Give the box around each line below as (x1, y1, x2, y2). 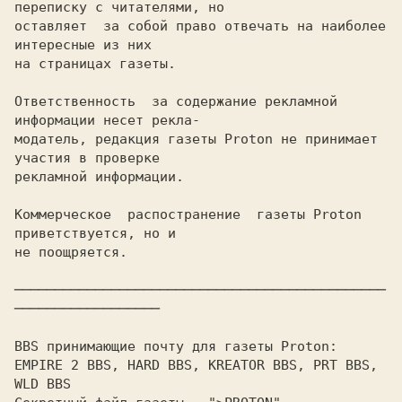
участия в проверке (14, 150, 160, 166)
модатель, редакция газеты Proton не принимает (14, 131, 378, 147)
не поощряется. (14, 244, 127, 260)
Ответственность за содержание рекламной (14, 93, 337, 109)
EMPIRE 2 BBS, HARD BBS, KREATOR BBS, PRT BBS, (14, 357, 378, 373)
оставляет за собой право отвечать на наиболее (14, 18, 386, 34)
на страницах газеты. (14, 56, 176, 72)
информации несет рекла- (14, 112, 200, 128)
